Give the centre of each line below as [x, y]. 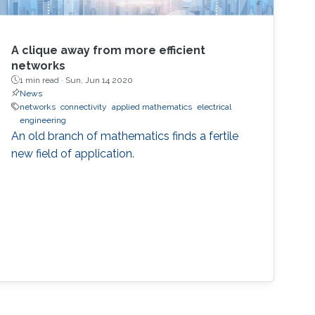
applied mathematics [152, 107]
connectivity [84, 107]
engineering [43, 120]
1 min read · [43, 80]
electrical [214, 107]
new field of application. [73, 153]
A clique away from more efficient [109, 50]
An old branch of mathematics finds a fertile [125, 136]
